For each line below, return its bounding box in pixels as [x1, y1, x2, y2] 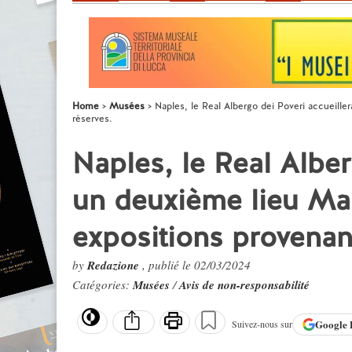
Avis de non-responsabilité [179, 277, 310, 293]
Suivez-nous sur [232, 317, 292, 331]
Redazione [87, 257, 142, 273]
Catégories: [72, 277, 133, 292]
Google [315, 317, 350, 332]
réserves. [72, 112, 112, 125]
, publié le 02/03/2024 [142, 257, 251, 273]
